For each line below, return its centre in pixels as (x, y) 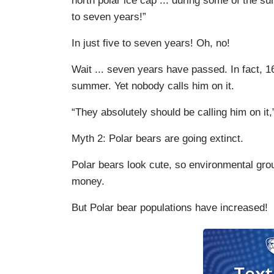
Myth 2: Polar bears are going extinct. (157, 138)
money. (88, 181)
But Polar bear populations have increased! (170, 207)
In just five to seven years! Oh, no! (151, 43)
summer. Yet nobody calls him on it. (153, 86)
